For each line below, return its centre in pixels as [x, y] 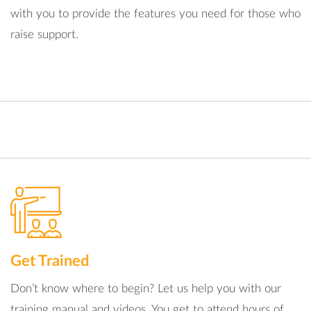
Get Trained [50, 261]
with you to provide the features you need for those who [155, 14]
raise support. [44, 34]
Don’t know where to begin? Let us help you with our [146, 288]
